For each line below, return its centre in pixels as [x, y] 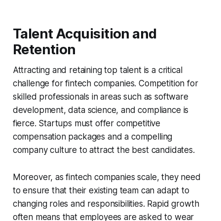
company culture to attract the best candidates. [104, 150]
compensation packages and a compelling [92, 137]
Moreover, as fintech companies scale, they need [107, 177]
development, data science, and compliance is [101, 110]
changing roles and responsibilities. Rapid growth [106, 204]
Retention [44, 50]
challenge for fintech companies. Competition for [105, 84]
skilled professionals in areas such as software [100, 97]
